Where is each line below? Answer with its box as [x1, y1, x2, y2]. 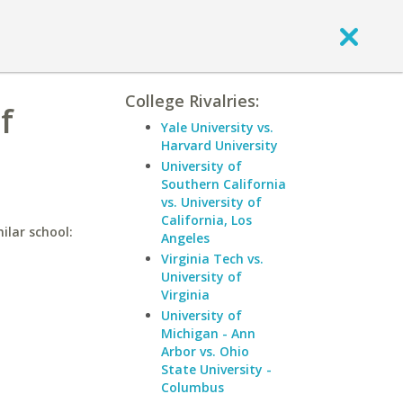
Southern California [161, 175, 286, 193]
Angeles [161, 229, 210, 246]
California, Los [161, 211, 252, 228]
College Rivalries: [125, 90, 259, 112]
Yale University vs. [161, 119, 273, 136]
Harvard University [161, 137, 278, 154]
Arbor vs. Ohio [161, 343, 249, 360]
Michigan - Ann [161, 325, 255, 342]
